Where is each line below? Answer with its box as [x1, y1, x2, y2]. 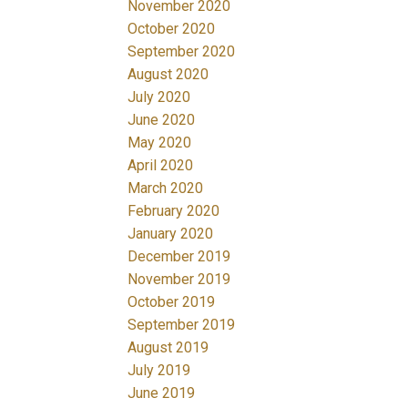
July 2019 [127, 361, 191, 379]
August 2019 [127, 338, 209, 356]
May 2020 [127, 133, 192, 151]
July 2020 [127, 87, 191, 106]
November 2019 [127, 270, 231, 288]
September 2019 [127, 315, 236, 333]
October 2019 [127, 292, 216, 311]
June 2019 [127, 383, 196, 402]
